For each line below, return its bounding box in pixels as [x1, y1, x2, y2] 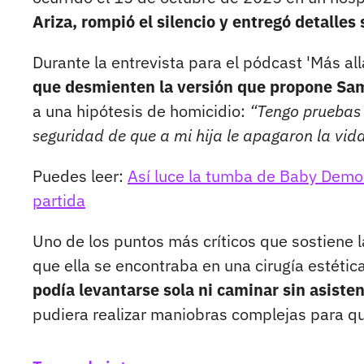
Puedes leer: [32, 165, 128, 188]
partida [32, 189, 85, 212]
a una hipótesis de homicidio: [32, 100, 249, 123]
